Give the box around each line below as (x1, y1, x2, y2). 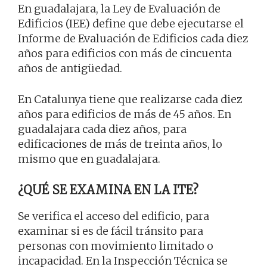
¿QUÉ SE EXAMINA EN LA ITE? (18, 182, 199, 197)
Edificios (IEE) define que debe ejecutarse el (18, 16, 244, 30)
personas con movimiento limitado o (18, 238, 213, 253)
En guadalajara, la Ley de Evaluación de (18, 1, 221, 15)
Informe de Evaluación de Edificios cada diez (18, 31, 249, 45)
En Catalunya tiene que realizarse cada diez (18, 92, 243, 106)
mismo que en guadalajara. (18, 151, 160, 166)
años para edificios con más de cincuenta (18, 46, 232, 60)
